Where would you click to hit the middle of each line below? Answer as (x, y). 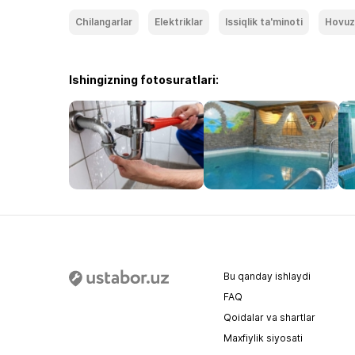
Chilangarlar (104, 22)
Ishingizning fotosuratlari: (144, 80)
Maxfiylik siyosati (263, 338)
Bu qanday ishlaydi (267, 276)
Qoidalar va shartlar (269, 317)
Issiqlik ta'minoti (264, 22)
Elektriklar (179, 22)
